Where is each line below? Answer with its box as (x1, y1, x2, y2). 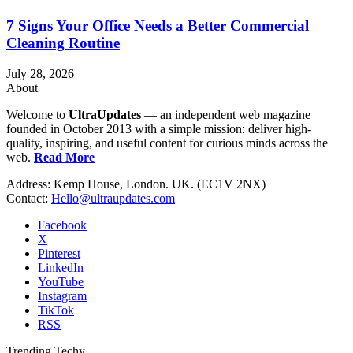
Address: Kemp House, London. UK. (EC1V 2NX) (6, 176, 266, 191)
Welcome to (6, 107, 69, 121)
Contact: (6, 191, 51, 205)
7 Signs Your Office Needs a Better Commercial (6, 17, 309, 35)
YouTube (38, 274, 84, 288)
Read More (34, 150, 95, 164)
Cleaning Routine (6, 35, 120, 52)
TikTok (38, 303, 74, 317)
